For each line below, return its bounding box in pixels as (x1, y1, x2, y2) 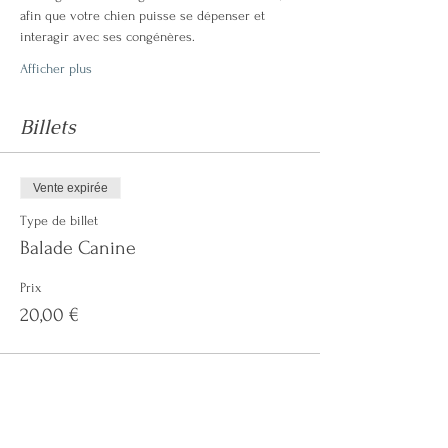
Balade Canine (20, 236, 136, 259)
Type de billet (20, 212, 98, 228)
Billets (20, 113, 76, 140)
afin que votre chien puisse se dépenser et (20, 7, 269, 23)
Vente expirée (33, 180, 108, 195)
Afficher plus (20, 60, 92, 76)
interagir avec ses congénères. (20, 28, 199, 44)
